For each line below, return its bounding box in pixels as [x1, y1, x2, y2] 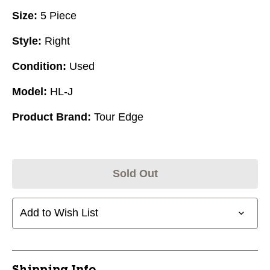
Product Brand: [12, 110, 91, 123]
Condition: [12, 60, 66, 72]
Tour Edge [94, 110, 143, 123]
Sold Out [112, 167, 158, 180]
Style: [12, 34, 42, 47]
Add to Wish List [20, 207, 98, 219]
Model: [12, 85, 47, 98]
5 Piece [40, 9, 77, 22]
